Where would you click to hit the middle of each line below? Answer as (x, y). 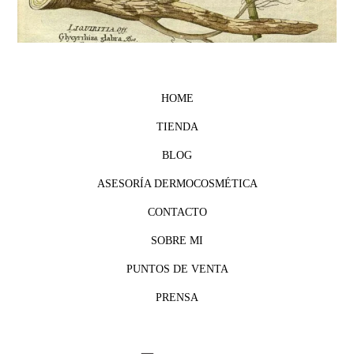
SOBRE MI (177, 241)
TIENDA (177, 127)
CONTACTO (177, 213)
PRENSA (177, 298)
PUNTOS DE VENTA (177, 269)
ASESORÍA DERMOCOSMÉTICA (177, 184)
